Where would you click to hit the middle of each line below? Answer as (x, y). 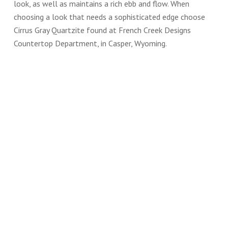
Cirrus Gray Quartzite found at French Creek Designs (102, 30)
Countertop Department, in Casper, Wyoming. (90, 43)
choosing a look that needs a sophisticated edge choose (109, 17)
